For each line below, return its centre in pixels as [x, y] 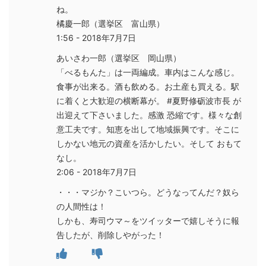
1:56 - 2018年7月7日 [96, 37]
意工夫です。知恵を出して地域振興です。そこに [148, 129]
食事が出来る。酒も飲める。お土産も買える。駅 [148, 86]
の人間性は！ [81, 206]
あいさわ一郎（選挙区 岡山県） [119, 58]
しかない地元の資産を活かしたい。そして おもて [149, 143]
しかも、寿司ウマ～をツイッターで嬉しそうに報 [148, 220]
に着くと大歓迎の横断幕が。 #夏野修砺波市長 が [149, 100]
